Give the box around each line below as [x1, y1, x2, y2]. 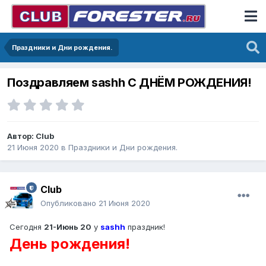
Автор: [7, 131, 36, 141]
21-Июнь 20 [44, 222, 91, 232]
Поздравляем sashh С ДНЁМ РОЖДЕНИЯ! [7, 75, 252, 90]
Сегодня [9, 222, 44, 232]
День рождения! [9, 235, 130, 253]
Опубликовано [40, 198, 99, 208]
